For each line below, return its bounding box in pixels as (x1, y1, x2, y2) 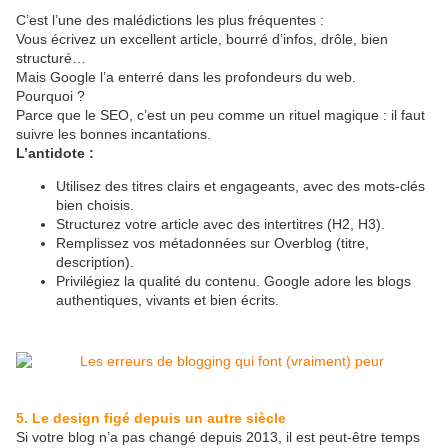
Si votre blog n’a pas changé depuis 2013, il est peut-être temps (16, 429, 420, 446)
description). (56, 254, 134, 271)
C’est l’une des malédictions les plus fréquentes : (16, 12, 324, 29)
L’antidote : (16, 145, 94, 162)
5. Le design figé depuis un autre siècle (16, 410, 286, 427)
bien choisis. (56, 197, 134, 214)
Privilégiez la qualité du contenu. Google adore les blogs (56, 273, 411, 290)
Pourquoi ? (16, 88, 85, 105)
